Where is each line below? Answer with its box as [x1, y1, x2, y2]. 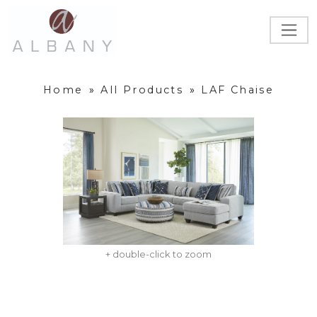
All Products [100, 83, 184, 97]
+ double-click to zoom [105, 248, 212, 260]
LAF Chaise [201, 83, 275, 97]
